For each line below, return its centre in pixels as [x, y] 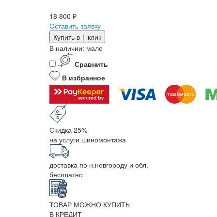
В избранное [84, 78]
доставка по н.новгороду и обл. [99, 164]
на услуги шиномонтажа [88, 139]
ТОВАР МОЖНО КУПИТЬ [90, 205]
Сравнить [91, 64]
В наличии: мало [76, 48]
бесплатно [66, 174]
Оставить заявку [75, 25]
